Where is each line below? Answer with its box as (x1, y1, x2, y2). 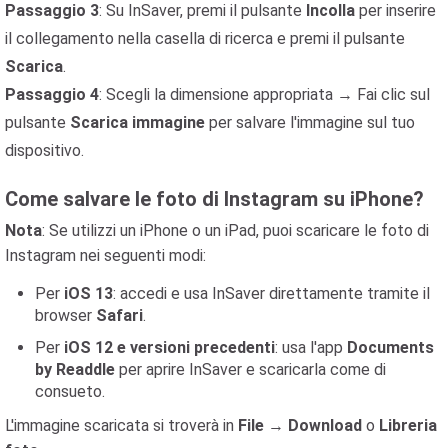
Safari (96, 306, 143, 325)
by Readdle (35, 360, 115, 379)
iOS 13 (64, 284, 113, 303)
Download (288, 416, 362, 435)
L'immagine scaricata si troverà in (5, 416, 238, 435)
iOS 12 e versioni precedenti (64, 338, 275, 357)
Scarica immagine (70, 113, 205, 132)
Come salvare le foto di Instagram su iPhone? (5, 187, 424, 211)
